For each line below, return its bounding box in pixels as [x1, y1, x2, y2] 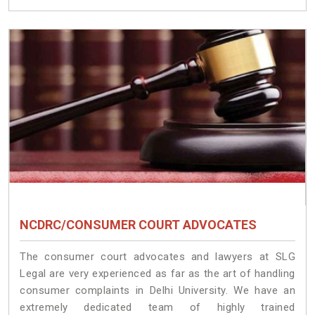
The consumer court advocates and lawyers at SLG [20, 250, 295, 263]
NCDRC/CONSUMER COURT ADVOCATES [20, 217, 257, 232]
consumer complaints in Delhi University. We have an [20, 283, 295, 297]
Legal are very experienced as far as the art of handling [20, 266, 295, 280]
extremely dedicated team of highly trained [20, 300, 295, 314]
